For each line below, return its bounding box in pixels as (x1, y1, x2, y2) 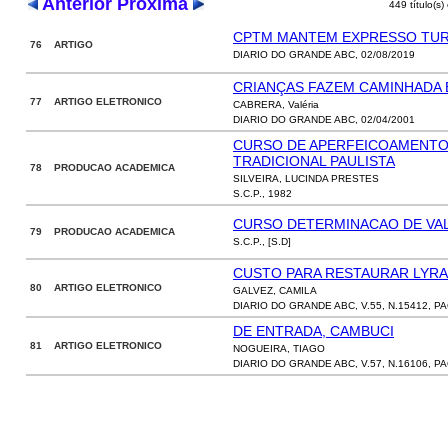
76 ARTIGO (30, 39, 93, 50)
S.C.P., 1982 (233, 188, 292, 199)
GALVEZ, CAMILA (233, 285, 317, 296)
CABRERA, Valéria (233, 99, 319, 110)
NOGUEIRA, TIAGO (233, 343, 325, 354)
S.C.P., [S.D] (233, 236, 291, 247)
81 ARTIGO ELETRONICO (30, 340, 162, 351)
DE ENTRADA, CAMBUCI (233, 323, 394, 339)
